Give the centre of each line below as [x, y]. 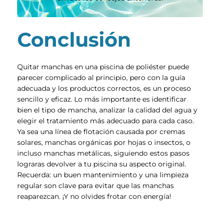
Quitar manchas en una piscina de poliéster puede [103, 67]
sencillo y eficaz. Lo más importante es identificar [102, 99]
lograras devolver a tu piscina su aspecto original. [102, 164]
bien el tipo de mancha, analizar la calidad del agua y [107, 110]
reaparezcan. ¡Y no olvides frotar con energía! [94, 197]
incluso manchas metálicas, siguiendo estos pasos [103, 153]
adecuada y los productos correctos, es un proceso [104, 89]
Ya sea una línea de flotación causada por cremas [101, 132]
